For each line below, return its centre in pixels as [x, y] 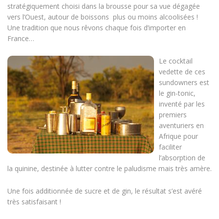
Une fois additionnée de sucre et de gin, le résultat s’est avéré [105, 191]
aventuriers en [181, 125]
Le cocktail [176, 61]
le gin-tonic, [177, 93]
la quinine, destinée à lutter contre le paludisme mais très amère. [109, 168]
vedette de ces [182, 71]
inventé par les [182, 104]
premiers [173, 114]
